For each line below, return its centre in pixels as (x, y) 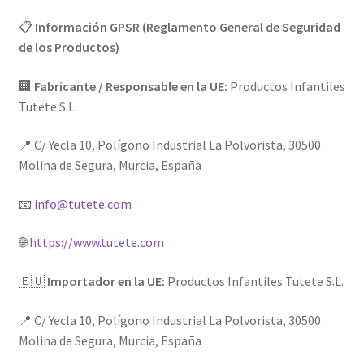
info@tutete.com (82, 204)
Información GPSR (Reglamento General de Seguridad (187, 26)
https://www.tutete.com (96, 243)
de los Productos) (69, 47)
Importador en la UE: (106, 282)
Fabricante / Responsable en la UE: (130, 86)
